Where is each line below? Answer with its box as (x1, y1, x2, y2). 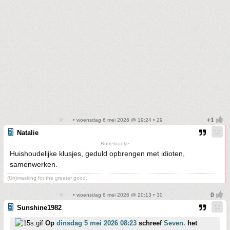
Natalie (17, 129, 39, 137)
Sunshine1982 (17, 204, 62, 212)
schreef (137, 219, 164, 227)
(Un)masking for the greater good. (7, 175, 87, 181)
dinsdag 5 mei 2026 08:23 (56, 219, 137, 227)
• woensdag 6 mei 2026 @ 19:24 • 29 (71, 117, 163, 123)
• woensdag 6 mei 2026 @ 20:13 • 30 (71, 192, 163, 198)
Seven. (164, 219, 185, 227)
